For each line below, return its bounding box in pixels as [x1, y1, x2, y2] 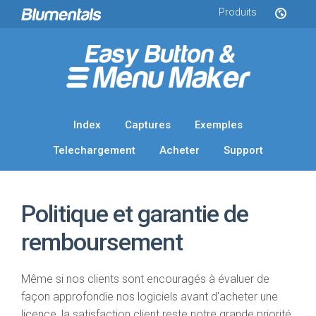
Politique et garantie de [21, 200, 248, 228]
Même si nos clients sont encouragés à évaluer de [21, 272, 269, 286]
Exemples [195, 119, 243, 131]
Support [224, 144, 263, 157]
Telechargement [53, 144, 135, 157]
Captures [125, 119, 171, 131]
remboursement [21, 228, 183, 256]
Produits [219, 6, 257, 18]
